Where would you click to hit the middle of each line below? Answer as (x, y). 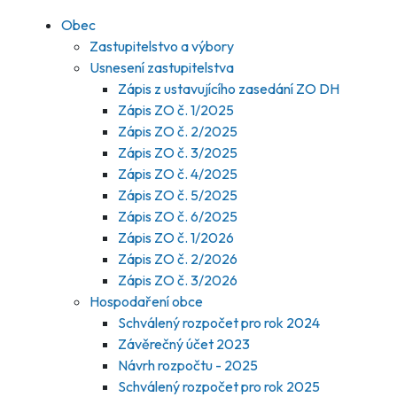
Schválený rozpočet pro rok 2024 (219, 323)
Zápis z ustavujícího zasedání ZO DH (229, 89)
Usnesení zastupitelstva (162, 67)
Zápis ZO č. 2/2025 (178, 131)
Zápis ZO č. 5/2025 (178, 195)
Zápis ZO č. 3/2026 (178, 280)
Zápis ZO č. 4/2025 (178, 174)
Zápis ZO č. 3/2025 (178, 152)
